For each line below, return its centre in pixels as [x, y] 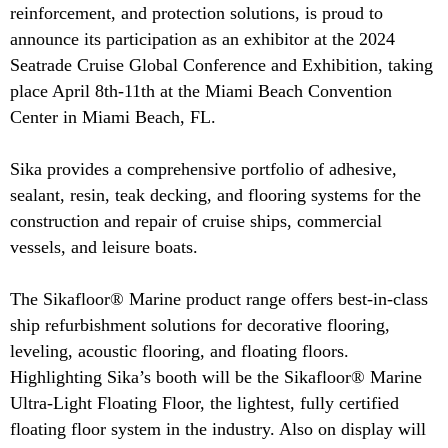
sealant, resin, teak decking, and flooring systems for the [215, 195]
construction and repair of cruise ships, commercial [196, 221]
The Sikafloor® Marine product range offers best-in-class [219, 299]
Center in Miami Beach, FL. [113, 117]
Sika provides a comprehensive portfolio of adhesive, [203, 169]
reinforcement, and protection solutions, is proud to [196, 13]
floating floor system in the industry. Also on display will [218, 429]
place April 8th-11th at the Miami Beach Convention [201, 91]
